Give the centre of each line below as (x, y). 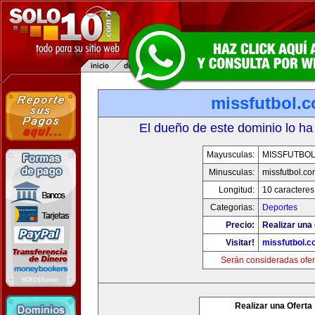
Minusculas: (231, 172)
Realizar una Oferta (274, 306)
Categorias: (232, 207)
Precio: (240, 225)
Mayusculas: (230, 155)
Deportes (279, 207)
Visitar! (240, 243)
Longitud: (236, 190)
